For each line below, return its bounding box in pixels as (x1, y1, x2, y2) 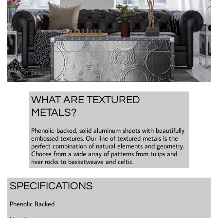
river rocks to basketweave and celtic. (31, 157, 133, 166)
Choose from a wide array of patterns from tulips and (31, 149, 177, 158)
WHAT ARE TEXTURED (31, 94, 140, 106)
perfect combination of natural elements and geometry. (31, 142, 184, 150)
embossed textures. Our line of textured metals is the (31, 134, 178, 143)
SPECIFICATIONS (10, 181, 93, 192)
